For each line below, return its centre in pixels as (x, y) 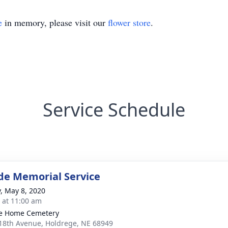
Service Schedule (114, 110)
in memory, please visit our (55, 22)
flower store (129, 22)
